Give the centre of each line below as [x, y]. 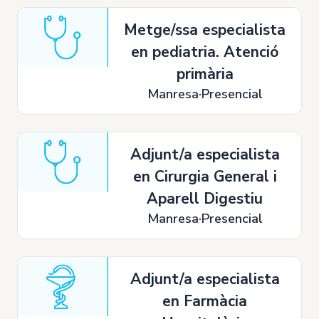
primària [205, 74]
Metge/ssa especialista [205, 30]
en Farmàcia [205, 301]
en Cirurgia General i [205, 177]
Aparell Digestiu [205, 199]
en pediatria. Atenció [205, 52]
